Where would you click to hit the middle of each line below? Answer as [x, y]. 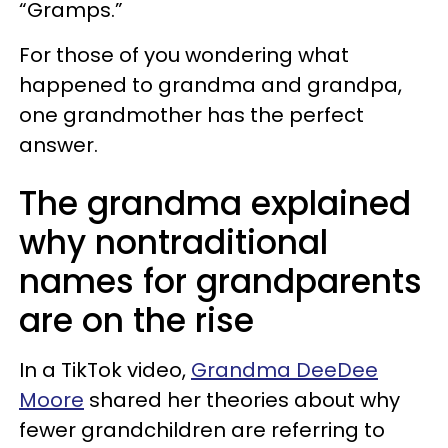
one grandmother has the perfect [191, 115]
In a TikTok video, [105, 370]
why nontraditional [173, 242]
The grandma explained [215, 203]
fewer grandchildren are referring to [202, 430]
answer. [58, 145]
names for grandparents [220, 281]
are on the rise [136, 320]
